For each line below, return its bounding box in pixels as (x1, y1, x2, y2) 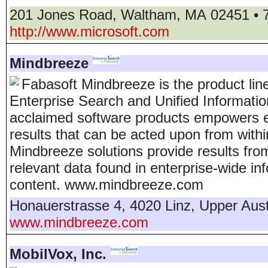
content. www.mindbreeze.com (10, 176, 203, 193)
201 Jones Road (10, 7, 112, 23)
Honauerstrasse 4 (10, 197, 121, 214)
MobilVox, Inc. (10, 246, 106, 262)
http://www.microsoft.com (10, 23, 169, 39)
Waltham (121, 7, 176, 23)
